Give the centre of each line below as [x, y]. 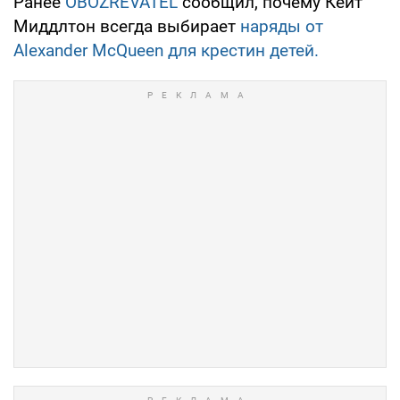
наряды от [282, 26]
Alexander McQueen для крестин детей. [166, 50]
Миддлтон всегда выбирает [127, 26]
